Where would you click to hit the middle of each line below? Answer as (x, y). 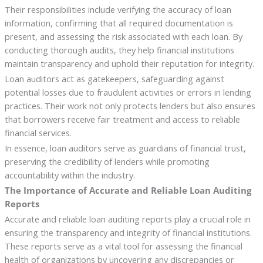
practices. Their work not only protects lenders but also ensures (130, 105)
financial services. (38, 132)
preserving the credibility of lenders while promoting (107, 161)
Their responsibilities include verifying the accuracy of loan (118, 9)
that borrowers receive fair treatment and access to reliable (122, 119)
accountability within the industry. (70, 175)
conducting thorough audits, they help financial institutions (119, 50)
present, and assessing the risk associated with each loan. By (123, 36)
